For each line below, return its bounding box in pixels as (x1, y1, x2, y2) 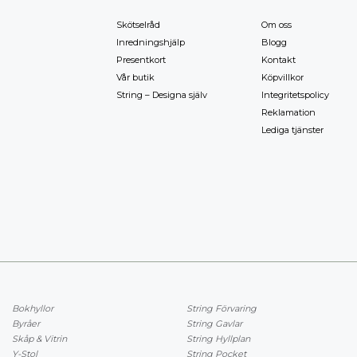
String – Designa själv (116, 89, 208, 101)
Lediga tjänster (261, 124, 324, 136)
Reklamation (261, 107, 316, 119)
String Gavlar (186, 317, 242, 329)
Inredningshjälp (116, 37, 186, 49)
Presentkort (116, 54, 167, 66)
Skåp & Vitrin (12, 332, 67, 344)
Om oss (261, 19, 292, 31)
